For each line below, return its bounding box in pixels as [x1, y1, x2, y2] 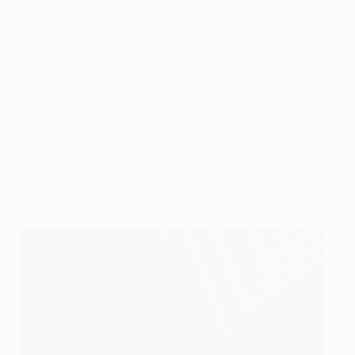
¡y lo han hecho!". [19, 174, 122, 189]
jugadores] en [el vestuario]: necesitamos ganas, [19, 116, 309, 132]
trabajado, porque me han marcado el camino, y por [19, 59, 330, 74]
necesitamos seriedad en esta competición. [19, 136, 281, 151]
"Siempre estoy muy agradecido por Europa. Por [19, 2, 304, 17]
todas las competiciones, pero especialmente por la [19, 21, 331, 36]
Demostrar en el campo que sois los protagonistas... [19, 155, 329, 170]
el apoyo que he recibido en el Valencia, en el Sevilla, [19, 78, 332, 94]
